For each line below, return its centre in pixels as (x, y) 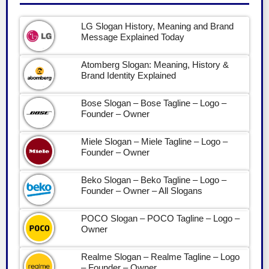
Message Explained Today (132, 37)
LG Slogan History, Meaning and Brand (157, 26)
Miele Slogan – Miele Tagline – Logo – (154, 141)
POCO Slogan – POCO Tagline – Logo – (160, 218)
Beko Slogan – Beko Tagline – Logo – (153, 180)
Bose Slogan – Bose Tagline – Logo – (153, 103)
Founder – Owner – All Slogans (141, 190)
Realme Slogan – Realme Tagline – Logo (160, 256)
